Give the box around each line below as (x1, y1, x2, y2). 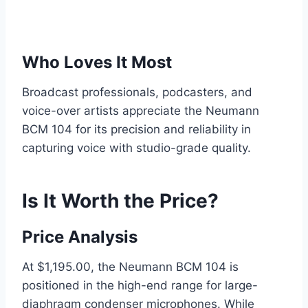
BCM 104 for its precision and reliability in (22, 122, 251, 137)
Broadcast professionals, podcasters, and (22, 85, 252, 100)
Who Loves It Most (22, 52, 172, 73)
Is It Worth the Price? (22, 189, 219, 213)
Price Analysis (22, 227, 137, 247)
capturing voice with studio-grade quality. (22, 141, 251, 155)
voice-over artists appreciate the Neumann (22, 104, 259, 118)
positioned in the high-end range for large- (22, 278, 258, 293)
